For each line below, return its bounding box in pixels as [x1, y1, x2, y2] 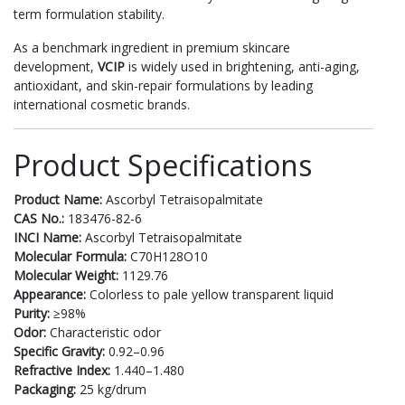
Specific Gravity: [14, 342, 105, 360]
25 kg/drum [76, 380, 146, 398]
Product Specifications [14, 145, 312, 184]
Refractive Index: [14, 361, 110, 379]
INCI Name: [14, 228, 81, 246]
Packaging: [14, 380, 76, 398]
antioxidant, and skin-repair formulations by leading [14, 76, 313, 94]
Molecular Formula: [14, 247, 127, 265]
